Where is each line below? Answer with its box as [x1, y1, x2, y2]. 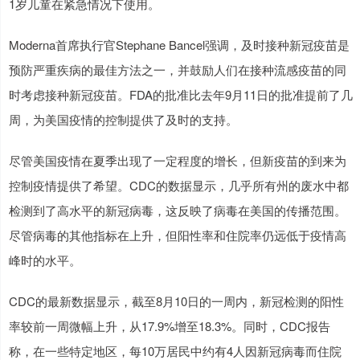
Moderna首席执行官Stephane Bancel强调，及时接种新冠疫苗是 [9, 36, 350, 54]
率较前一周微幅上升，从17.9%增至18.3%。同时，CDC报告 [9, 317, 330, 335]
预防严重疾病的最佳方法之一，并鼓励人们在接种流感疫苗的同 [9, 61, 346, 79]
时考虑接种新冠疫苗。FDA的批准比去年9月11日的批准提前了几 [9, 86, 353, 104]
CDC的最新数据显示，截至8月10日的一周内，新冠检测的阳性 [9, 292, 344, 310]
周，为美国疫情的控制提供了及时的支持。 [9, 111, 238, 129]
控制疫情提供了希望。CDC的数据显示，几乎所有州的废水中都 [9, 177, 349, 194]
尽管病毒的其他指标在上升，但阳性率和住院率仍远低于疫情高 [9, 227, 346, 244]
